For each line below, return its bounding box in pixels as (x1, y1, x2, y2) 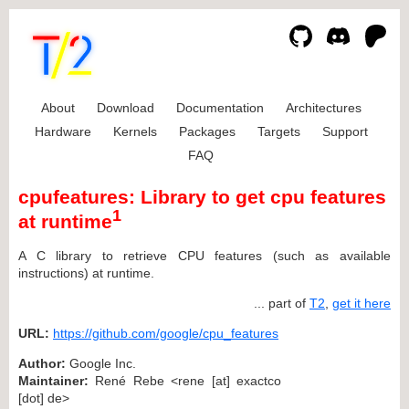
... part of (254, 295, 309, 310)
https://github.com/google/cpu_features (53, 325, 278, 341)
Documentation (175, 100, 264, 115)
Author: (18, 355, 66, 371)
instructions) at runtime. (18, 265, 154, 280)
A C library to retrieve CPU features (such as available (18, 247, 391, 263)
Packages (178, 124, 236, 139)
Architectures (285, 100, 362, 115)
